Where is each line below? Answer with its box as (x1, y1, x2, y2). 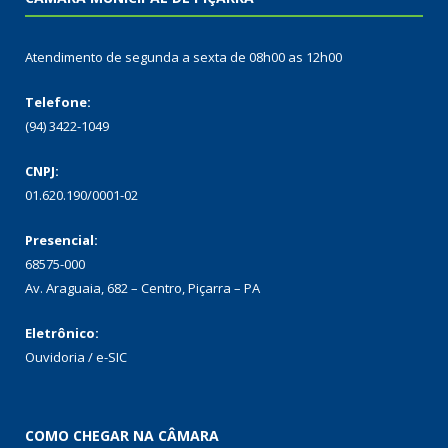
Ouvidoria (25, 348, 85, 367)
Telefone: (25, 93, 91, 112)
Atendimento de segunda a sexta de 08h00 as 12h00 (25, 48, 342, 67)
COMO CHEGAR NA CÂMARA (25, 426, 219, 446)
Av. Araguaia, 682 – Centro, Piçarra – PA (25, 279, 260, 298)
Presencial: (25, 231, 98, 250)
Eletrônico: (25, 324, 99, 343)
